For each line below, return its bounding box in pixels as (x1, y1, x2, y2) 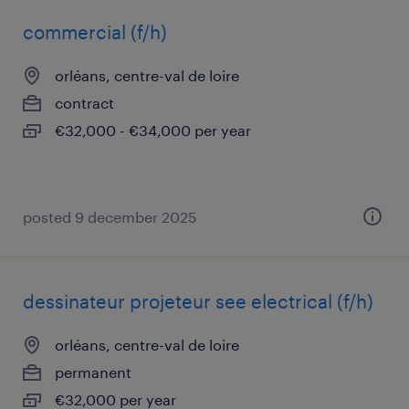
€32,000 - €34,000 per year (55, 121, 251, 139)
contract (55, 94, 114, 111)
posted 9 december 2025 (23, 208, 197, 225)
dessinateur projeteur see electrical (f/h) (23, 290, 373, 312)
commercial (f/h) (23, 21, 167, 43)
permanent (55, 363, 131, 381)
